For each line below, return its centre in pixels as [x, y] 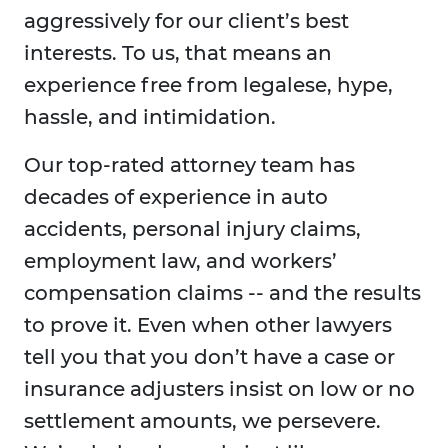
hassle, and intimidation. [150, 117]
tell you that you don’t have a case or [209, 357]
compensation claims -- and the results [222, 293]
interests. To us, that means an [178, 53]
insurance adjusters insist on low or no [219, 389]
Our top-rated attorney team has [189, 165]
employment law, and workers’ [180, 261]
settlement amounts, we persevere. [202, 421]
